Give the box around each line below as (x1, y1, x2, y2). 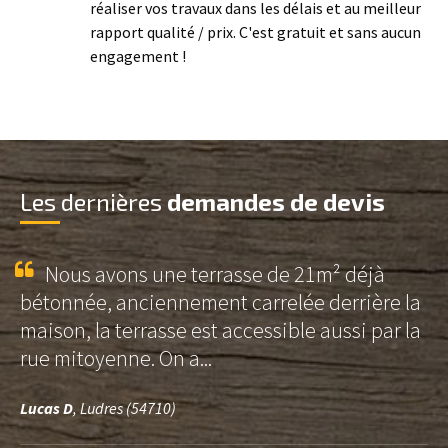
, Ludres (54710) (73, 398, 176, 418)
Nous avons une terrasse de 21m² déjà (45, 260, 385, 288)
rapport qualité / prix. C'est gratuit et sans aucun (90, 22, 421, 42)
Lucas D (20, 398, 73, 418)
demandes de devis (167, 187, 385, 216)
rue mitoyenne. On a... (20, 344, 212, 372)
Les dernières (20, 187, 167, 216)
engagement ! (90, 46, 186, 66)
